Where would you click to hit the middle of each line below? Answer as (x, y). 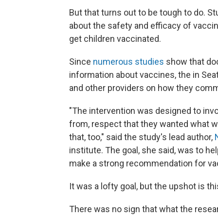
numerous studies (128, 62)
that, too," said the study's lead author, (142, 137)
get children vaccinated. (115, 39)
